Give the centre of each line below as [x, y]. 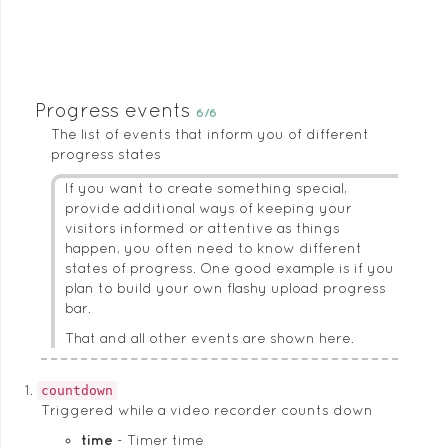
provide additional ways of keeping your [208, 208]
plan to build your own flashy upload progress [225, 288]
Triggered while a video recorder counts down [207, 410]
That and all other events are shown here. [209, 338]
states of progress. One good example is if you [229, 268]
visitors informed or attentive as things [202, 228]
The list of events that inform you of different [210, 134]
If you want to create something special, [206, 188]
